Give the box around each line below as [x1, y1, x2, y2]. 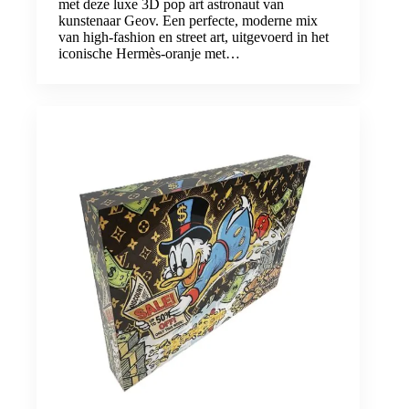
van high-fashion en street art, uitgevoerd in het [58, 28, 329, 45]
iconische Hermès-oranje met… [58, 45, 240, 61]
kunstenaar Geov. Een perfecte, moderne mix [58, 12, 318, 28]
